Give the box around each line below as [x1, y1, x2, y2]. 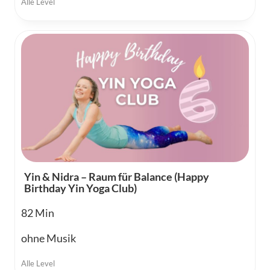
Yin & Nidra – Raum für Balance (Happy [24, 169, 209, 183]
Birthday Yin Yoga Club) [24, 181, 137, 195]
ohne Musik [21, 231, 76, 245]
